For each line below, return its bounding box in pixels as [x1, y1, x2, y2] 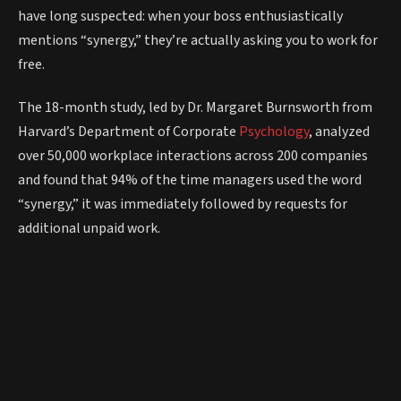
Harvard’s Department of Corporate [18, 121, 239, 141]
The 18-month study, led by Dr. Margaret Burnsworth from [18, 97, 372, 117]
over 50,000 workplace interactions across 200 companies [18, 145, 368, 166]
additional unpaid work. [18, 218, 160, 238]
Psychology [239, 121, 309, 141]
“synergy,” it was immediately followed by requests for [18, 193, 347, 214]
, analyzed [309, 121, 370, 141]
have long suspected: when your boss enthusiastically [18, 6, 343, 26]
